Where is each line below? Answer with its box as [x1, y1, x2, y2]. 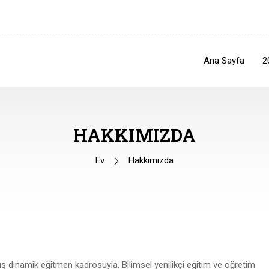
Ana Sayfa [204, 55, 244, 66]
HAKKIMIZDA [73, 123, 196, 147]
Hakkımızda [128, 155, 174, 166]
